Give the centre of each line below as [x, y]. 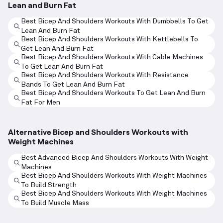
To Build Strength [49, 185]
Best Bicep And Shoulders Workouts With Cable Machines [112, 57]
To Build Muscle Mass [55, 203]
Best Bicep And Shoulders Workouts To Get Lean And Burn [113, 93]
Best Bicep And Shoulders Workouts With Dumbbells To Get [115, 22]
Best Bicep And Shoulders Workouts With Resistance [105, 75]
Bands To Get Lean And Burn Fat [73, 85]
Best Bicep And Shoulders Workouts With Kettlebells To [110, 40]
